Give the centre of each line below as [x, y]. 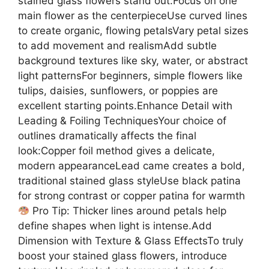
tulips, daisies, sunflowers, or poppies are [118, 91]
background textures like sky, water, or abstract [133, 61]
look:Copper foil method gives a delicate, [116, 151]
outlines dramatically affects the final [107, 136]
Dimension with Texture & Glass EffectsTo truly [131, 241]
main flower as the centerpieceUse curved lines [133, 16]
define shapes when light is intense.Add [115, 226]
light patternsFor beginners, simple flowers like [130, 76]
